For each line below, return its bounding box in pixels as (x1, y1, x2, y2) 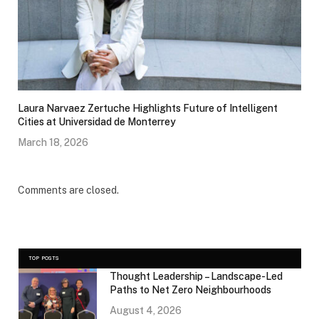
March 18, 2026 (18, 137, 88, 149)
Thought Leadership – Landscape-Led (110, 271, 283, 283)
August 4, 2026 (110, 305, 182, 317)
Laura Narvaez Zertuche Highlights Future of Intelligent (18, 103, 278, 115)
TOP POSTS (28, 255, 60, 262)
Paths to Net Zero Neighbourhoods (110, 284, 271, 296)
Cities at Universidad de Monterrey (18, 116, 176, 128)
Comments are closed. (18, 184, 119, 197)
